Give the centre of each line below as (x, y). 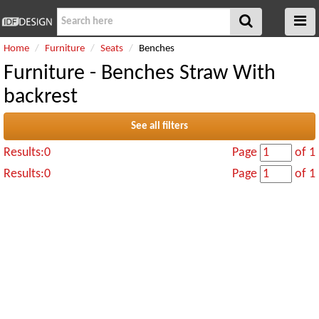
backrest (41, 97)
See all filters (159, 126)
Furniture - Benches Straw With (140, 74)
